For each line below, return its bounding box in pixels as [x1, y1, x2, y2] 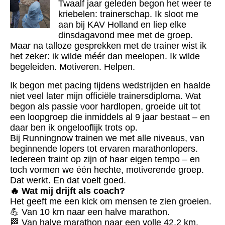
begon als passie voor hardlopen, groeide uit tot [10, 101, 200, 111]
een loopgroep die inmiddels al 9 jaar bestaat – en [10, 111, 210, 122]
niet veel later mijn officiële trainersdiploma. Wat [10, 90, 201, 101]
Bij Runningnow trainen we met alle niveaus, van [10, 133, 204, 143]
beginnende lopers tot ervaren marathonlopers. [10, 143, 198, 154]
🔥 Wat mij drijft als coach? [10, 185, 125, 196]
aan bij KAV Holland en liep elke [58, 19, 187, 30]
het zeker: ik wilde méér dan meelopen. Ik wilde [10, 51, 200, 61]
